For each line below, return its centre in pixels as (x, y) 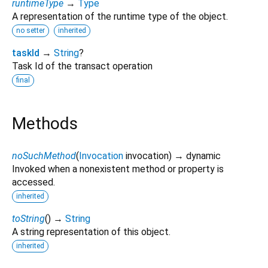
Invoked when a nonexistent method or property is (118, 169)
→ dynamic (197, 156)
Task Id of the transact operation (82, 66)
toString (28, 218)
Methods (45, 123)
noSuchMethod (44, 156)
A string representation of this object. (91, 232)
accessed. (33, 182)
